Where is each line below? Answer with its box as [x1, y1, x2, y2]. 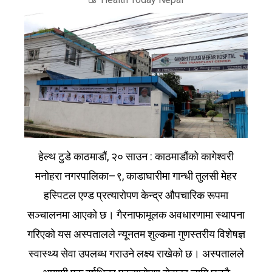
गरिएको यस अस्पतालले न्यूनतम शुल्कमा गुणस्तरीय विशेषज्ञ [27, 228, 245, 241]
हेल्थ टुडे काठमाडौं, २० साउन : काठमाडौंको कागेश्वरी [38, 150, 234, 163]
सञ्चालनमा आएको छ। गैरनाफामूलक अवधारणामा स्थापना [27, 208, 245, 222]
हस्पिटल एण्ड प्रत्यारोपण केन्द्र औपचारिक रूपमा [44, 189, 228, 202]
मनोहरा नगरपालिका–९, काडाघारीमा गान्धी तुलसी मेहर [35, 169, 237, 183]
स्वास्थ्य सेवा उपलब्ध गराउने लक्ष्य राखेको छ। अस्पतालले [28, 247, 244, 260]
